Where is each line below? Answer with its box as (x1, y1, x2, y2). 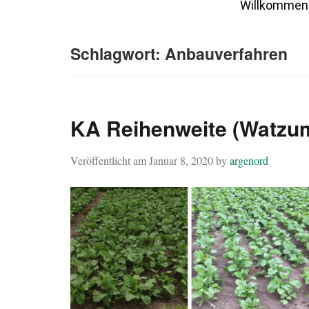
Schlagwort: (70, 42, 165, 65)
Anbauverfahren (165, 42, 288, 65)
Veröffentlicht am (70, 153, 149, 168)
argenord (230, 153, 268, 168)
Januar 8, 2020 (149, 153, 213, 168)
